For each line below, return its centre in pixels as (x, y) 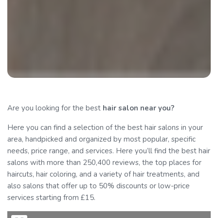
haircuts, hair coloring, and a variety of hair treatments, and (103, 174)
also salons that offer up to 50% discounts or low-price (99, 186)
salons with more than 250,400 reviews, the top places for (104, 162)
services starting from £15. (51, 197)
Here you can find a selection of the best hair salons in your (105, 127)
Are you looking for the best (55, 108)
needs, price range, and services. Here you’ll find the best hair (109, 151)
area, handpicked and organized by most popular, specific (101, 139)
